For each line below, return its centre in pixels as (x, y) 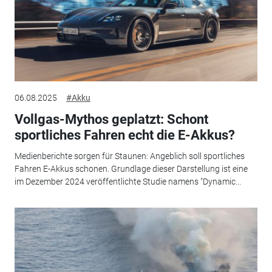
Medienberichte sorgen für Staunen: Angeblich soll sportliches (129, 156)
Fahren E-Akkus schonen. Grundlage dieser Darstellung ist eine (131, 168)
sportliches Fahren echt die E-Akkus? (124, 135)
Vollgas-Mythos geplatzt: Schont (111, 120)
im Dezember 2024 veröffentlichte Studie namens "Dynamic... (127, 181)
